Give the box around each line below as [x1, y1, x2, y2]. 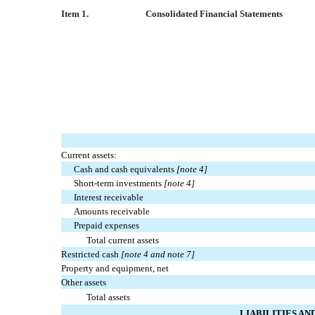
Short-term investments [74, 178, 162, 189]
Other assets [61, 277, 106, 288]
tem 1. [65, 8, 89, 20]
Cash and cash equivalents [74, 164, 175, 175]
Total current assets [86, 235, 160, 246]
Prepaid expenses [74, 220, 140, 231]
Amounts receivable [74, 206, 150, 217]
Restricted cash [61, 249, 121, 260]
